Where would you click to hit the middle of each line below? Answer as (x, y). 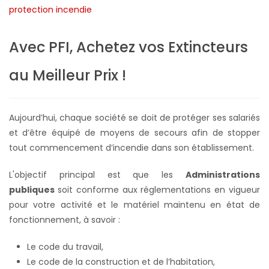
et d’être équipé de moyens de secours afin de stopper (134, 132)
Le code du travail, (65, 246)
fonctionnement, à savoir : (66, 219)
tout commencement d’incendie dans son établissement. (131, 147)
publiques (33, 189)
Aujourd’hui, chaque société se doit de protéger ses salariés (134, 117)
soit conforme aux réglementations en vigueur (159, 189)
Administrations (223, 174)
